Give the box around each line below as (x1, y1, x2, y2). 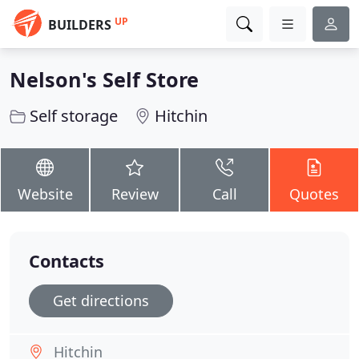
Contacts (29, 249, 104, 272)
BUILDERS (48, 16, 111, 34)
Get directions (53, 291, 149, 310)
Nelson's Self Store (10, 66, 199, 93)
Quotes (289, 184, 339, 204)
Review (111, 184, 159, 204)
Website (17, 184, 73, 204)
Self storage (30, 105, 118, 127)
